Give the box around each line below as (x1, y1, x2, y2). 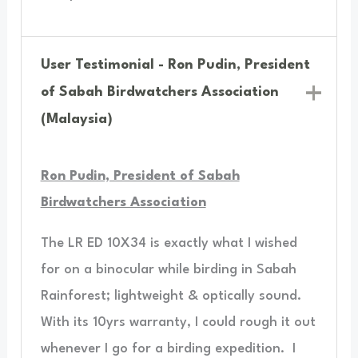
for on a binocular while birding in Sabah (40, 262, 296, 276)
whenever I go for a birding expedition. (40, 341, 284, 356)
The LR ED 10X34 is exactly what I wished (40, 236, 297, 250)
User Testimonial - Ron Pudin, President (41, 58, 311, 73)
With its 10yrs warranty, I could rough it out (40, 315, 316, 329)
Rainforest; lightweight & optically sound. (40, 288, 301, 303)
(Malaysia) (41, 113, 113, 127)
